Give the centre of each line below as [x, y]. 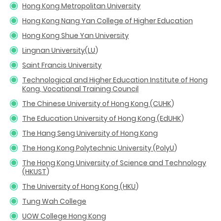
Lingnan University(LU [59, 50]
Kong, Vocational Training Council [80, 89]
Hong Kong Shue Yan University [75, 35]
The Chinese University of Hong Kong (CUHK [97, 103]
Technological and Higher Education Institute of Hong [115, 80]
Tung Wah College [54, 201]
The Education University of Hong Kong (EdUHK [102, 118]
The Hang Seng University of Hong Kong [90, 133]
